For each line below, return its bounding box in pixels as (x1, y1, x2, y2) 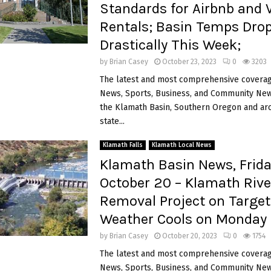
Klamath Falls (102, 141, 143, 149)
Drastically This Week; (99, 36, 241, 53)
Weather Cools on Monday (99, 210, 267, 227)
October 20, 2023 (162, 231, 217, 240)
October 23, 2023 (162, 57, 217, 66)
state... (99, 116, 125, 126)
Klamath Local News (151, 141, 212, 149)
